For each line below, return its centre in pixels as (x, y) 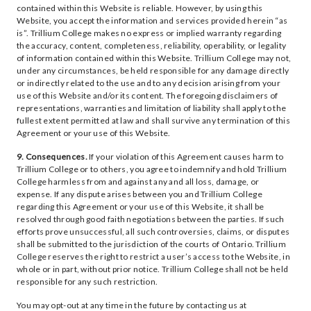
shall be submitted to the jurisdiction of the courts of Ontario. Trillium (151, 244)
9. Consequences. (52, 157)
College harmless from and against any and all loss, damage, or (138, 182)
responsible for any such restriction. (87, 281)
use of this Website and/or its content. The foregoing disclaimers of (148, 95)
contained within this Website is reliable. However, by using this (140, 8)
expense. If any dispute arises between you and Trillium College (140, 194)
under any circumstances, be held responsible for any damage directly (153, 70)
